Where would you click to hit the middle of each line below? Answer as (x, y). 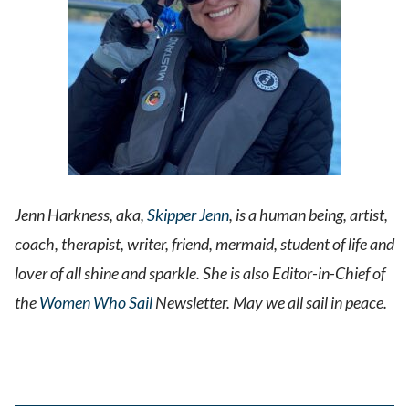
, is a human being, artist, (309, 215)
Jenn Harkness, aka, (81, 215)
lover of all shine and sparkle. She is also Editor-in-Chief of (200, 273)
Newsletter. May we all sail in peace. (270, 303)
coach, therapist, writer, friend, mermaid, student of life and (204, 244)
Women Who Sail (96, 303)
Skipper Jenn (188, 215)
